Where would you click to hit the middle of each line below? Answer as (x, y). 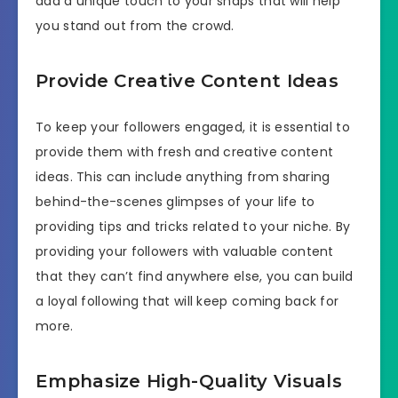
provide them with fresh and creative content (185, 151)
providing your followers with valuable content (185, 251)
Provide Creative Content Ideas (187, 81)
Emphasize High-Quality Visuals (189, 382)
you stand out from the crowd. (135, 25)
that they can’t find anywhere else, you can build (195, 276)
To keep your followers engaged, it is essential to (193, 127)
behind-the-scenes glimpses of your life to (175, 201)
